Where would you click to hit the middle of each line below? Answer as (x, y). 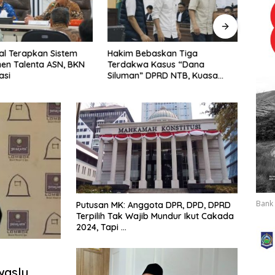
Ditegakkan (131, 97)
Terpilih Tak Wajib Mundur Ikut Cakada (155, 216)
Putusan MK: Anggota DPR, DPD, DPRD (153, 205)
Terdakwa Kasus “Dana (156, 64)
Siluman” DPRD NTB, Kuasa (163, 75)
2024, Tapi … (101, 227)
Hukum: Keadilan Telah (154, 86)
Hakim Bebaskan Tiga (153, 53)
